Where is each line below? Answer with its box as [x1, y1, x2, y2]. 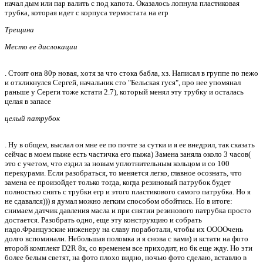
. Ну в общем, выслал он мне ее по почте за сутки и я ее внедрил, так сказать [5, 140, 255, 150]
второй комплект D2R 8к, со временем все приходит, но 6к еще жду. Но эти [5, 244, 252, 253]
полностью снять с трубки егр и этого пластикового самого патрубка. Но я [5, 187, 251, 197]
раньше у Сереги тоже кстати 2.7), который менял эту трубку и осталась [5, 87, 244, 97]
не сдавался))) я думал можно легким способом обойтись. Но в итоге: [5, 197, 232, 206]
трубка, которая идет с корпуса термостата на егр [5, 8, 168, 18]
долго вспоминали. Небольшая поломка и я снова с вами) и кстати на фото [5, 234, 248, 244]
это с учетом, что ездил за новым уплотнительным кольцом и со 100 [5, 159, 230, 168]
